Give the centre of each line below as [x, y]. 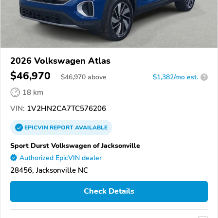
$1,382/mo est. [175, 77]
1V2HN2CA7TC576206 [65, 108]
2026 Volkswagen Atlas [60, 61]
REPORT [62, 127]
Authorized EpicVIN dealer [61, 158]
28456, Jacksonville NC [49, 170]
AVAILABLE [91, 127]
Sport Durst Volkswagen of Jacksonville [75, 145]
